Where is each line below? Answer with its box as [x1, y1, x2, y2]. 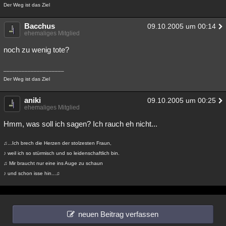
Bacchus [24, 22, 55, 30]
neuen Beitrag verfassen [78, 210, 158, 218]
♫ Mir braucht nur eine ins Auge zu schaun [4, 160, 103, 166]
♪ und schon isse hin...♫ [4, 171, 60, 176]
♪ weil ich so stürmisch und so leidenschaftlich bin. [4, 150, 120, 156]
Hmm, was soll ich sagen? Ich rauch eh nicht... [4, 120, 157, 128]
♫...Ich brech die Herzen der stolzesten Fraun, [4, 140, 111, 146]
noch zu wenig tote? [4, 45, 69, 54]
